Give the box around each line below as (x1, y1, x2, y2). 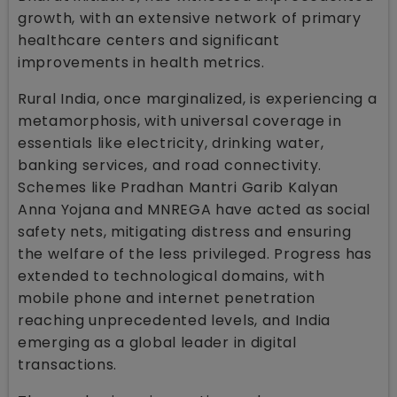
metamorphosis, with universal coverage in (18, 110, 342, 131)
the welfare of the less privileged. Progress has (18, 243, 372, 264)
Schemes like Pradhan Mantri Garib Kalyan (18, 176, 339, 198)
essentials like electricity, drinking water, (18, 132, 324, 153)
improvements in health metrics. (18, 51, 265, 73)
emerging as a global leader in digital (18, 331, 297, 353)
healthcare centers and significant (18, 29, 280, 51)
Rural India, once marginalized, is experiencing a (18, 88, 378, 109)
